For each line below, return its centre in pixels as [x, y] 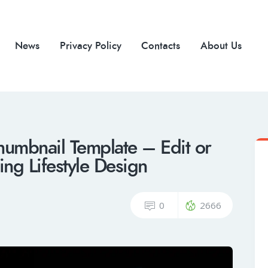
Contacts [161, 45]
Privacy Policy [90, 45]
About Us [221, 45]
